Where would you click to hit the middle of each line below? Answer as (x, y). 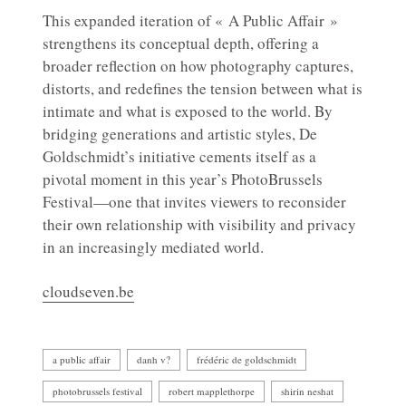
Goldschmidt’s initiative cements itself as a (179, 157)
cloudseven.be (88, 292)
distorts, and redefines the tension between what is (203, 89)
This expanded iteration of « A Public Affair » (190, 21)
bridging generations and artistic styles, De (180, 134)
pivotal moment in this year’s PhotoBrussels (183, 179)
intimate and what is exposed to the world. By (188, 111)
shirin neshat (307, 391)
